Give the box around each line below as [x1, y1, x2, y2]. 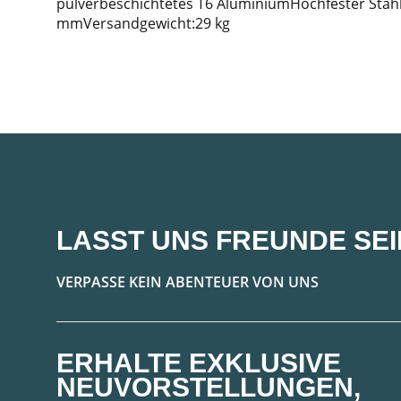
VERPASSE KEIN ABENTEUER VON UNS [56, 271, 319, 292]
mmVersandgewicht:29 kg [56, 13, 230, 33]
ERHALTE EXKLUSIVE [56, 347, 341, 378]
